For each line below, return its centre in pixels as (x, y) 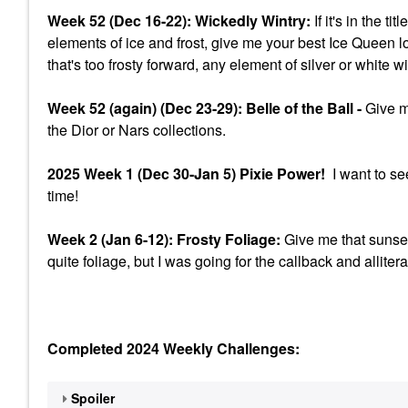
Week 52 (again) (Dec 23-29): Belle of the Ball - (206, 107)
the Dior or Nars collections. (137, 129)
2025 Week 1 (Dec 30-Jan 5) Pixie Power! (190, 173)
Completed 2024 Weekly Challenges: (175, 348)
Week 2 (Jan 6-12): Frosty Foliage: (166, 239)
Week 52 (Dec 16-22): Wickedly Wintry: (179, 20)
